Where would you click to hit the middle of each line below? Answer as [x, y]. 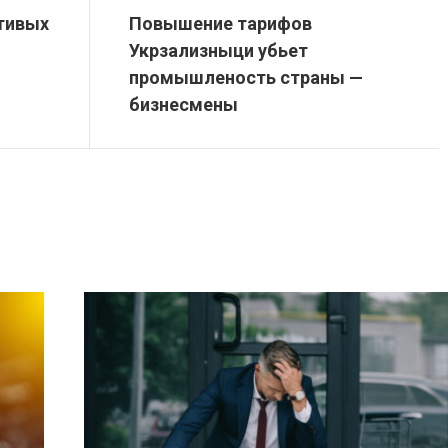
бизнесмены [183, 104]
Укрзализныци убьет [218, 50]
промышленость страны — [246, 77]
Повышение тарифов [220, 23]
